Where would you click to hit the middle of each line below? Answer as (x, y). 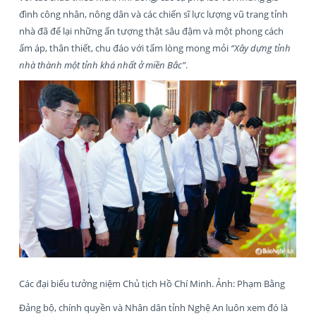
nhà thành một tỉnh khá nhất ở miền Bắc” (102, 65)
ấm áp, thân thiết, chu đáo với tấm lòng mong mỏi (125, 48)
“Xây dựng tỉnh (261, 48)
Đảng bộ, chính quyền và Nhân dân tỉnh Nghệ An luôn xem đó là (153, 308)
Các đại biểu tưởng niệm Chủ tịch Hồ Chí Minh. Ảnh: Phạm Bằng (152, 284)
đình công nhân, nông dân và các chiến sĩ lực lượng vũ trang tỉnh (153, 14)
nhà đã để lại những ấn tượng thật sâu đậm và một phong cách (151, 31)
